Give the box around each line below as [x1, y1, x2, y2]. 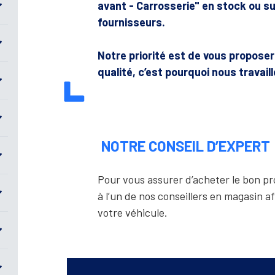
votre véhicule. [98, 206, 168, 219]
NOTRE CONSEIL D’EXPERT [101, 137, 270, 155]
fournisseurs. [98, 15, 165, 29]
